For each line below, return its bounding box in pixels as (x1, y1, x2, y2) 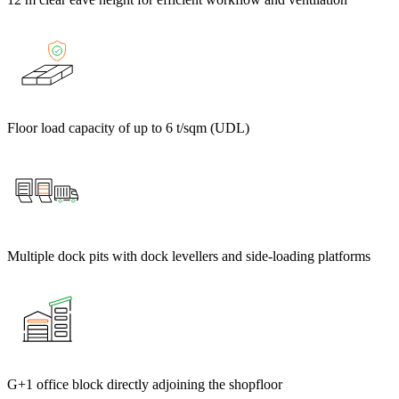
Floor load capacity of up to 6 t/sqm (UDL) (7, 120, 249, 136)
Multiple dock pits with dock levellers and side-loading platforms (7, 248, 370, 265)
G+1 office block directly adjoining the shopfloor (7, 377, 282, 393)
